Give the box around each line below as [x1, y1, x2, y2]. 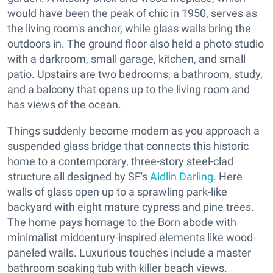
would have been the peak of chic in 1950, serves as [7, 7, 257, 20]
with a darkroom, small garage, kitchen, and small [7, 52, 246, 66]
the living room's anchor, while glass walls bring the [7, 22, 251, 35]
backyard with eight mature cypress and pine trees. [7, 200, 254, 214]
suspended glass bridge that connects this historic [7, 140, 249, 153]
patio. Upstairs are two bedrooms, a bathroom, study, [7, 68, 263, 81]
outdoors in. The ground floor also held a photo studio [7, 37, 264, 51]
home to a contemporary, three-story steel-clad [7, 155, 233, 168]
